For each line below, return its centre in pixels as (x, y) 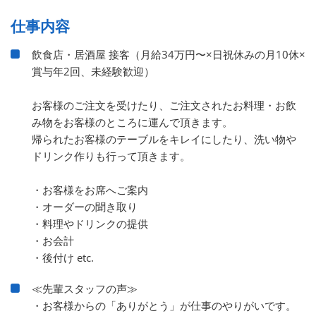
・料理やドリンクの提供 (90, 223)
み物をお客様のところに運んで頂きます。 (132, 122)
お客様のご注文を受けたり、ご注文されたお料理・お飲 (164, 105)
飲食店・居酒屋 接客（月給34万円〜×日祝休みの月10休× (169, 54)
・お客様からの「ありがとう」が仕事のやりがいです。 (164, 305)
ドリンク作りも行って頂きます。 (111, 156)
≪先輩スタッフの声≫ (85, 288)
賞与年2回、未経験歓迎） (93, 71)
